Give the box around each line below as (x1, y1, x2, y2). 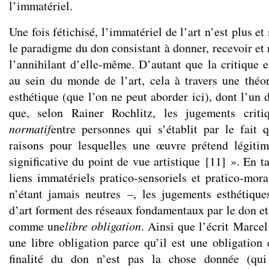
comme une (9, 218, 65, 234)
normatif (9, 121, 51, 136)
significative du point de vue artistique (9, 153, 201, 169)
